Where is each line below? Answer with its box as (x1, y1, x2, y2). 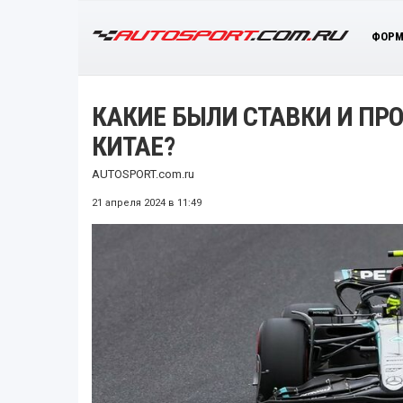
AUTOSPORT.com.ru (92, 166, 194, 181)
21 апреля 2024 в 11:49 (92, 196, 201, 209)
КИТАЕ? (92, 130, 175, 162)
